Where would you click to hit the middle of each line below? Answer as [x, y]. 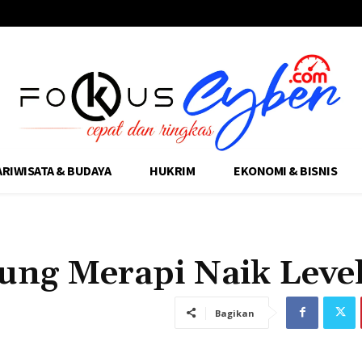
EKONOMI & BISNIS [286, 170]
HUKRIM [173, 170]
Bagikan [235, 313]
